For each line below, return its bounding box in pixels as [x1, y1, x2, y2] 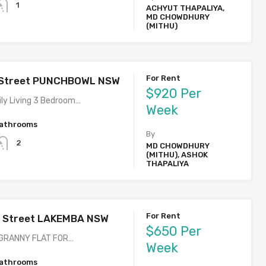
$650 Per [146, 223, 202, 240]
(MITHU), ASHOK [146, 150, 208, 160]
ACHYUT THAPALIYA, [146, 4, 225, 13]
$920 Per [146, 85, 202, 102]
